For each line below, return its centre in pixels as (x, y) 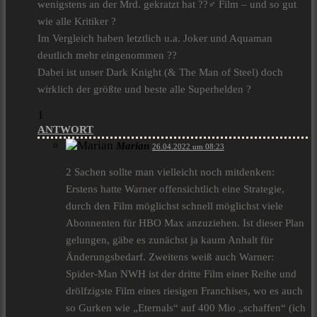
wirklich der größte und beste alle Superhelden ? (144, 90)
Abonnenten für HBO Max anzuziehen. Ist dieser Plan (185, 223)
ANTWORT (65, 130)
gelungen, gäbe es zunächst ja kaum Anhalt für (169, 240)
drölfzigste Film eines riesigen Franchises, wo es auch (184, 291)
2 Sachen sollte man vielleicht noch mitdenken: (170, 172)
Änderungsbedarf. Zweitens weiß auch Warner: (170, 257)
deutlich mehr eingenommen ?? (107, 56)
